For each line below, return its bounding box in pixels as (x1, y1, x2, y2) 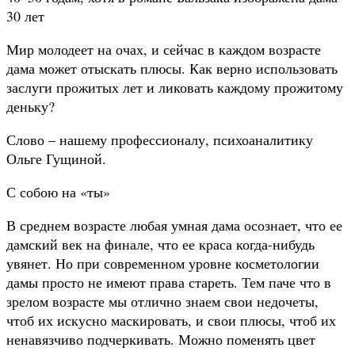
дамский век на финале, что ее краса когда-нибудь (6, 234, 315, 254)
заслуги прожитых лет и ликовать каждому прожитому (6, 77, 343, 97)
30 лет (6, 6, 44, 25)
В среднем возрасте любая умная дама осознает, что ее (6, 215, 342, 235)
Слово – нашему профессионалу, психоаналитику (6, 129, 313, 149)
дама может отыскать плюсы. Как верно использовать (6, 58, 338, 78)
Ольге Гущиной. (6, 148, 106, 168)
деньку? (6, 96, 55, 116)
